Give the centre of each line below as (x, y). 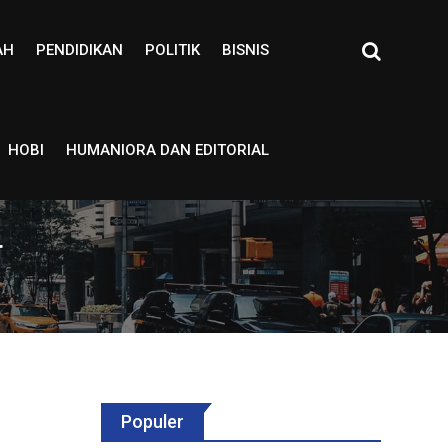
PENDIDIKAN (79, 50)
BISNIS (245, 50)
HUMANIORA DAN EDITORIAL (167, 150)
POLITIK (172, 50)
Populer (152, 421)
